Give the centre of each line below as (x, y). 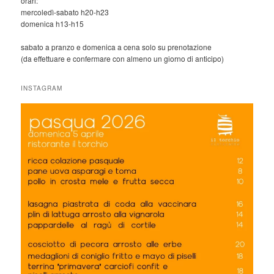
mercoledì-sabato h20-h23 (65, 12)
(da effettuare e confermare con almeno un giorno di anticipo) (123, 58)
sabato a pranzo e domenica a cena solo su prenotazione (117, 46)
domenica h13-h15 (53, 23)
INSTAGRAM (42, 88)
